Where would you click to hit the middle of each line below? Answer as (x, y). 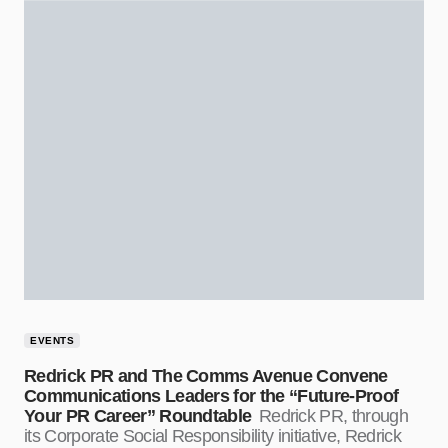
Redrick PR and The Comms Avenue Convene (206, 376)
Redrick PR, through (333, 416)
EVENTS (52, 341)
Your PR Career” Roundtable (138, 416)
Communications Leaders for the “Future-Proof (211, 396)
